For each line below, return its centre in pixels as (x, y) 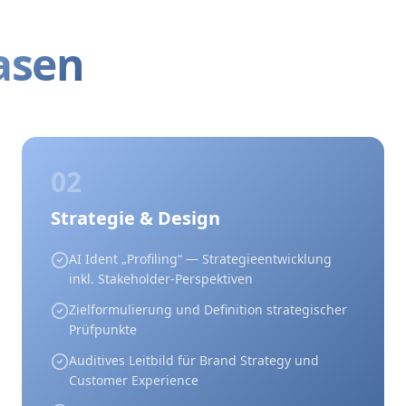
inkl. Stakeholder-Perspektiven (161, 279)
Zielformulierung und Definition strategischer (208, 309)
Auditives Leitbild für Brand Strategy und (194, 360)
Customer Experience (134, 380)
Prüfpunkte (103, 329)
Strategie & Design (135, 218)
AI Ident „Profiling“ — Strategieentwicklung (200, 259)
